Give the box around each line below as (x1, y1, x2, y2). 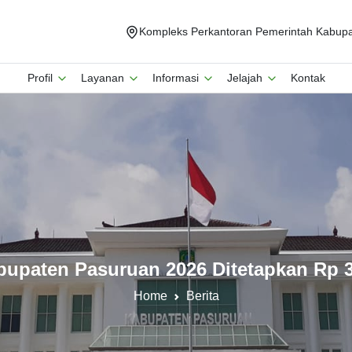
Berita (185, 289, 219, 302)
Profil (27, 71, 56, 84)
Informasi (152, 71, 202, 84)
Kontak (290, 71, 325, 84)
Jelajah (226, 71, 266, 84)
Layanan (80, 71, 127, 84)
